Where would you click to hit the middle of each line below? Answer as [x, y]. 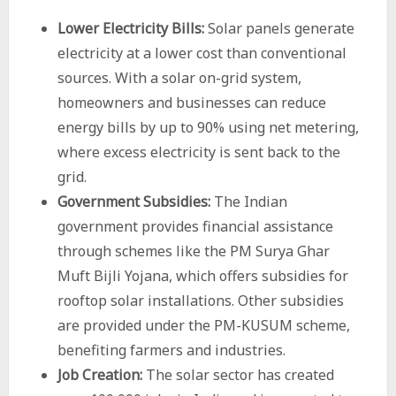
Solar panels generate [279, 28]
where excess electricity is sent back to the [198, 152]
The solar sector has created [238, 375]
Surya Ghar [292, 251]
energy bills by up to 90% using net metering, [208, 127]
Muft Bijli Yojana [113, 276]
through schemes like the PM [156, 251]
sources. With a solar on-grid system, [179, 78]
